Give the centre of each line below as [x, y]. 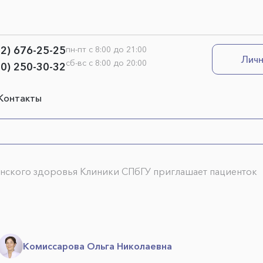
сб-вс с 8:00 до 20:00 [106, 63]
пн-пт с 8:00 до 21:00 [106, 49]
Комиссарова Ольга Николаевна [97, 246]
